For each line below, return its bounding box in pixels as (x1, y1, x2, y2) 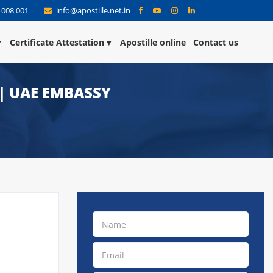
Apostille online (120, 37, 186, 48)
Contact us (193, 37, 238, 48)
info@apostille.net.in (54, 5, 132, 16)
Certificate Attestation (10, 37, 104, 48)
